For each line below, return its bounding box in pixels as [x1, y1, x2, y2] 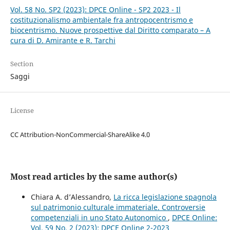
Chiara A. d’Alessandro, [30, 192, 113, 202]
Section [10, 59, 33, 69]
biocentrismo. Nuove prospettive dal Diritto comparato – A [10, 25, 210, 35]
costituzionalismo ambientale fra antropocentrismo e [10, 15, 193, 25]
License [10, 106, 34, 116]
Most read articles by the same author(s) [10, 171, 177, 183]
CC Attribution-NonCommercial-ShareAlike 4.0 [10, 130, 150, 140]
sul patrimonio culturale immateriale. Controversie [30, 202, 205, 213]
